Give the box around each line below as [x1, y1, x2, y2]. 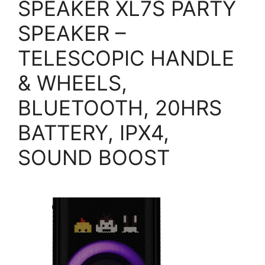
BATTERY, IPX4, [18, 119, 169, 145]
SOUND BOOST [18, 144, 170, 170]
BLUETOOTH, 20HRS [18, 95, 222, 120]
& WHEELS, [18, 70, 127, 95]
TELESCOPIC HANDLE [18, 45, 234, 70]
